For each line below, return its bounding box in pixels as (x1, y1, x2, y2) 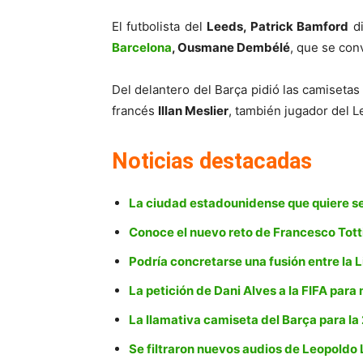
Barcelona (112, 40, 172, 56)
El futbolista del (112, 19, 207, 35)
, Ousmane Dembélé (172, 40, 290, 56)
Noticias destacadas (112, 148, 312, 175)
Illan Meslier (158, 103, 228, 119)
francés (112, 103, 158, 119)
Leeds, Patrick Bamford (207, 19, 349, 35)
